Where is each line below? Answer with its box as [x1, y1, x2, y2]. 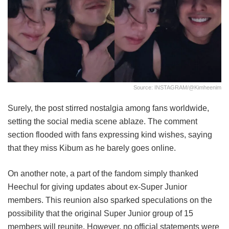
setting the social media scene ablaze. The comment [8, 117, 197, 126]
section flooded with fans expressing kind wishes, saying [8, 130, 212, 140]
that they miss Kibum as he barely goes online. [8, 144, 178, 153]
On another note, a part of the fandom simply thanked [8, 169, 198, 178]
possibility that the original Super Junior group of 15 [8, 209, 193, 218]
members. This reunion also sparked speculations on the [8, 196, 212, 205]
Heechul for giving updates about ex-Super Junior [8, 182, 187, 192]
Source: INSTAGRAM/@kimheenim [133, 84, 221, 91]
